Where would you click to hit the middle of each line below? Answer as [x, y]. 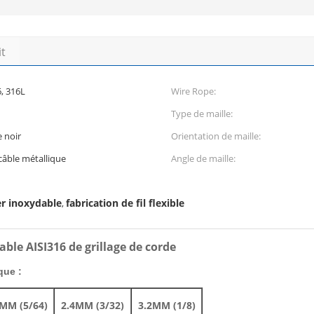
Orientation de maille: [216, 136]
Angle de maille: [203, 158]
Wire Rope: [193, 91]
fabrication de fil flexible [125, 203]
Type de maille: [202, 114]
